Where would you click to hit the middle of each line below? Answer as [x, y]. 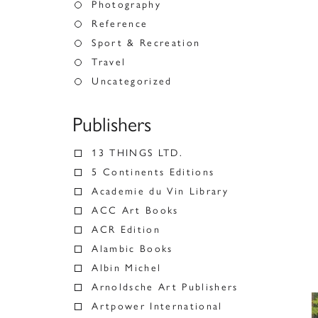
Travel [109, 62]
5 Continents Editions [153, 172]
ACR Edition [126, 230]
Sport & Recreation [146, 43]
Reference [120, 24]
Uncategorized [132, 81]
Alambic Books [132, 249]
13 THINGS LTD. [137, 153]
